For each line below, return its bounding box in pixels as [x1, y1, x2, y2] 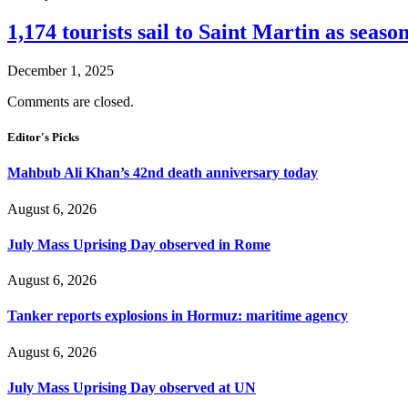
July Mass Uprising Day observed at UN [7, 379, 256, 395]
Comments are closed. [7, 93, 134, 109]
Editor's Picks [7, 130, 79, 145]
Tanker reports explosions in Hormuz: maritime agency [7, 308, 348, 324]
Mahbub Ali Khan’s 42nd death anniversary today [7, 165, 318, 181]
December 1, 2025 [7, 62, 114, 78]
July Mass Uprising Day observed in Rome [7, 236, 270, 252]
